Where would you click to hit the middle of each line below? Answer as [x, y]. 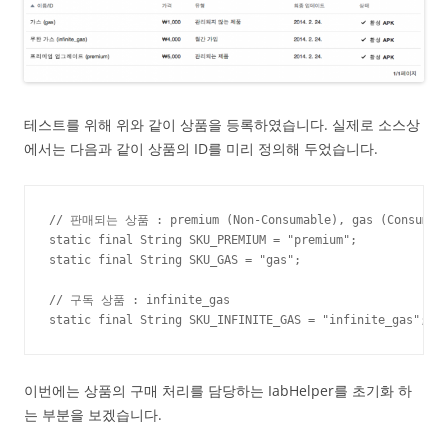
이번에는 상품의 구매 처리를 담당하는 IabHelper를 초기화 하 [218, 390]
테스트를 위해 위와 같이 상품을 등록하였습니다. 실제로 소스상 [222, 124]
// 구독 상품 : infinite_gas [139, 299]
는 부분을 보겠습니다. [93, 414]
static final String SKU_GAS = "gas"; [175, 259]
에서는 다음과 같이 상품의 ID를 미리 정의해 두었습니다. [201, 148]
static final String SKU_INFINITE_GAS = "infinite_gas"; [238, 319]
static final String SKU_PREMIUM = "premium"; [203, 239]
